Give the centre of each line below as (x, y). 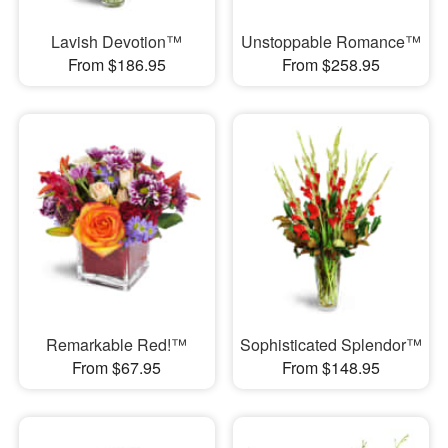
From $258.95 (330, 64)
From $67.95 (117, 368)
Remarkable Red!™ (117, 345)
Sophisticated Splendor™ (330, 345)
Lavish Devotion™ (117, 41)
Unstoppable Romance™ (330, 41)
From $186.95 (116, 64)
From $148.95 (330, 368)
